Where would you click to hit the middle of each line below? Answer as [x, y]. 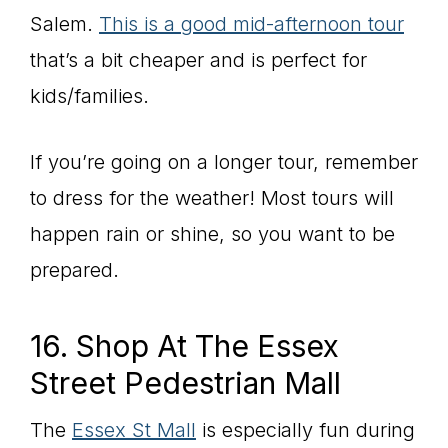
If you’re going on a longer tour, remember [224, 161]
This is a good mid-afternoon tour [251, 23]
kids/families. [92, 95]
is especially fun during [305, 429]
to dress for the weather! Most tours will [212, 197]
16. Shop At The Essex [184, 345]
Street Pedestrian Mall [185, 382]
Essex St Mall [134, 429]
